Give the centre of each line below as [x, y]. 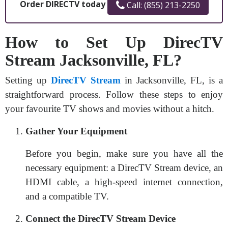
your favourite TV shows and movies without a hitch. [110, 109]
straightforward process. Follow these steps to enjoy [114, 94]
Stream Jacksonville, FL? [93, 60]
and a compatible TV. [67, 196]
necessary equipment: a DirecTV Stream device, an [124, 168]
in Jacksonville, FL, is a [172, 80]
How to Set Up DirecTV [114, 42]
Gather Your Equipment [76, 131]
